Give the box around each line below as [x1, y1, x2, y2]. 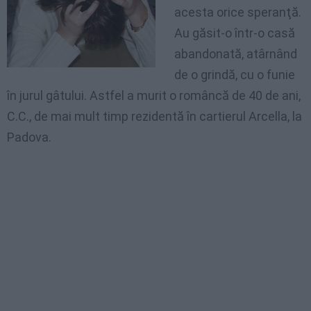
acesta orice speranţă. [174, 5, 301, 20]
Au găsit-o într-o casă [174, 26, 295, 41]
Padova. [7, 130, 51, 145]
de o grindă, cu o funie [174, 67, 295, 83]
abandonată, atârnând [174, 47, 297, 62]
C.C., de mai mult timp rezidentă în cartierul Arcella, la [7, 109, 302, 124]
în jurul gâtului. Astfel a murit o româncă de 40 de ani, [7, 88, 301, 103]
